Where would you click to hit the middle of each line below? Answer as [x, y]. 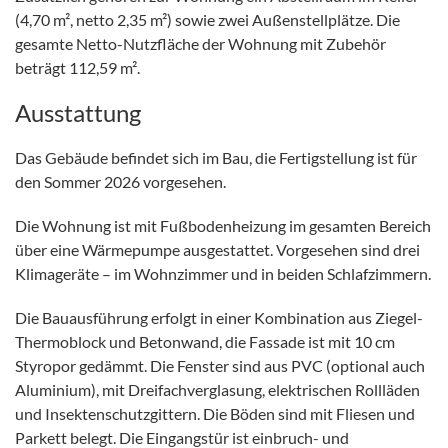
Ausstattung [78, 112]
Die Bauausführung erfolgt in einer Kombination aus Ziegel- [219, 317]
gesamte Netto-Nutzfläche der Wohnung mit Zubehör [200, 43]
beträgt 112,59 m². [77, 67]
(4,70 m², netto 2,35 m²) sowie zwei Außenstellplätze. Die [207, 19]
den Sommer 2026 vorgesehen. [120, 181]
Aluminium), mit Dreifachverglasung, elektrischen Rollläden [217, 389]
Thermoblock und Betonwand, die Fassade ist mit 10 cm [205, 341]
